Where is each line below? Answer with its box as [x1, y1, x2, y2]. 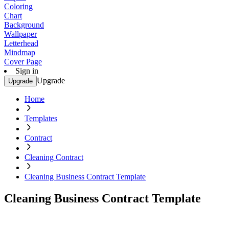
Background [4, 20, 44, 29]
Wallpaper [4, 30, 37, 38]
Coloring [4, 2, 33, 11]
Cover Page [4, 57, 42, 66]
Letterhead [4, 39, 38, 48]
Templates [25, 114, 57, 123]
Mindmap [4, 48, 35, 57]
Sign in [15, 66, 38, 75]
